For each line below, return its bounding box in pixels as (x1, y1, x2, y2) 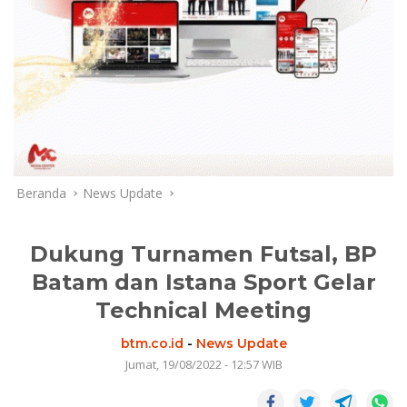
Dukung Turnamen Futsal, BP (30, 240, 377, 267)
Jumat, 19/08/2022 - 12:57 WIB (124, 355, 283, 372)
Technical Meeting (95, 296, 312, 323)
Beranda (16, 184, 66, 202)
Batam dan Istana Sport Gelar (31, 268, 376, 295)
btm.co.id (120, 334, 184, 352)
